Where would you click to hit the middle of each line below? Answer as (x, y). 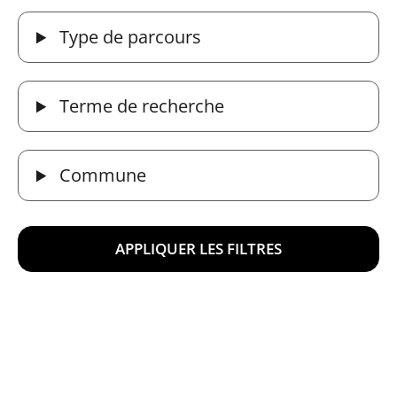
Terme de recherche (140, 106)
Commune (101, 175)
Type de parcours (128, 37)
